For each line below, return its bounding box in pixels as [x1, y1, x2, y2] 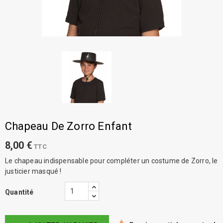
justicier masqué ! [5, 167, 62, 176]
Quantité [5, 188, 34, 197]
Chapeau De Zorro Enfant [5, 120, 132, 133]
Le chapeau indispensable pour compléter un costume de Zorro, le [5, 157, 218, 165]
